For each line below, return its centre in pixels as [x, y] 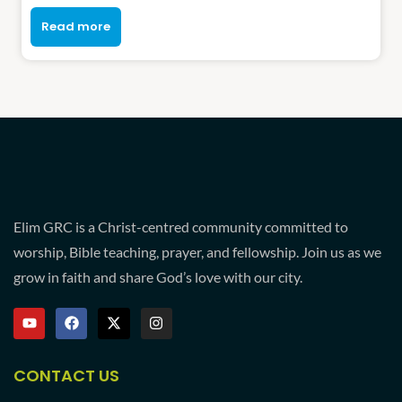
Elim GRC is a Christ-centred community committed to [181, 226]
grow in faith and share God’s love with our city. [158, 276]
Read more [76, 26]
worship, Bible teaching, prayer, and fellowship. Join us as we [197, 251]
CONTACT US [66, 375]
